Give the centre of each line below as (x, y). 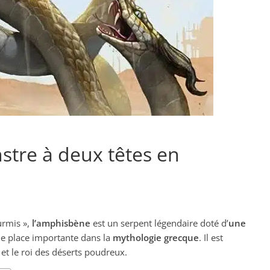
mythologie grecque (156, 237)
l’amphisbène (61, 223)
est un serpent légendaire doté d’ (159, 223)
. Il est (211, 237)
